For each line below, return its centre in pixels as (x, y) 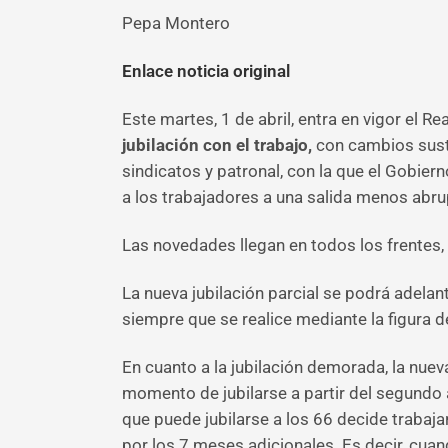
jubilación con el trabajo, (217, 145)
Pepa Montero (176, 23)
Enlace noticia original (206, 71)
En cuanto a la (174, 367)
